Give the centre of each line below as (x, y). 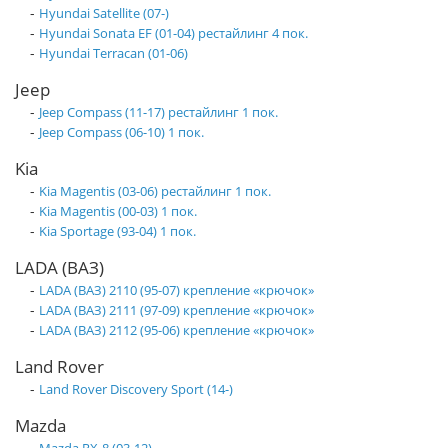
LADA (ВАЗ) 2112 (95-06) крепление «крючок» (176, 330)
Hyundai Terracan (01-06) (113, 53)
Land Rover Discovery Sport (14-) (136, 389)
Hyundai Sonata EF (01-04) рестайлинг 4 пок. (173, 33)
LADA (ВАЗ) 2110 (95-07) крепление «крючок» (176, 290)
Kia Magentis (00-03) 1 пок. (118, 211)
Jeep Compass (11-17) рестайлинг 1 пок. (158, 112)
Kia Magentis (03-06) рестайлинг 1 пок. (155, 191)
